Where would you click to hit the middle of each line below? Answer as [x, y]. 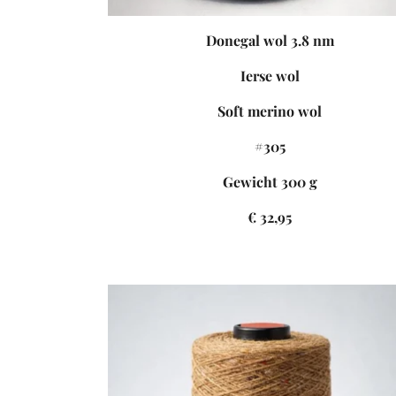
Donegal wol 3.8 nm [270, 41]
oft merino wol [274, 111]
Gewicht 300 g [270, 182]
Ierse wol [270, 76]
